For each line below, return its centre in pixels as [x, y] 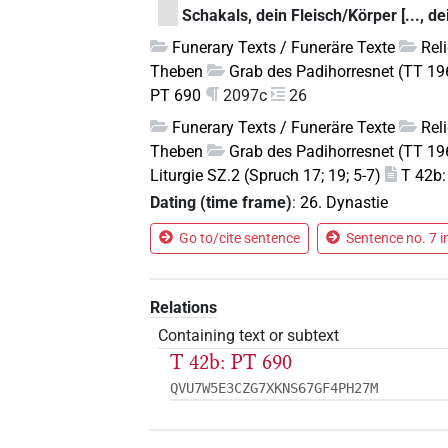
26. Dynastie [344, 203]
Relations [184, 308]
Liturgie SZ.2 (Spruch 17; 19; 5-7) [266, 175]
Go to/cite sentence [240, 238]
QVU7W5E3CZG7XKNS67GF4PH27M [274, 388]
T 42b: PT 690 [231, 362]
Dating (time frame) [221, 203]
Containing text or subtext [249, 336]
